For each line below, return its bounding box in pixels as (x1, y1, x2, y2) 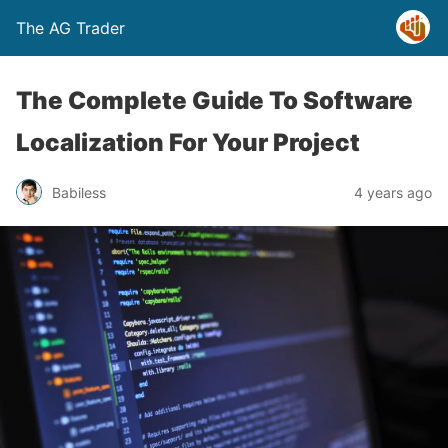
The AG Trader (16, 18, 125, 38)
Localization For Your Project (16, 128, 360, 157)
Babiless (52, 183, 106, 201)
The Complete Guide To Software (16, 86, 413, 115)
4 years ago (354, 183, 432, 201)
